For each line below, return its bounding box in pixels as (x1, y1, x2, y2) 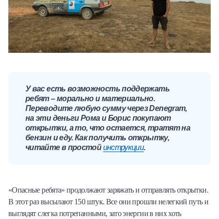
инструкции (103, 143, 144, 152)
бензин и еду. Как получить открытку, (25, 133, 169, 142)
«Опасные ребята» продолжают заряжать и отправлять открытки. (8, 185, 208, 194)
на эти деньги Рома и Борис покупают (25, 113, 171, 122)
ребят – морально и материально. (25, 94, 155, 103)
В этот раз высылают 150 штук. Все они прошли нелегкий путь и (8, 197, 209, 206)
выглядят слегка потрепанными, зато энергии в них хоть (8, 209, 181, 218)
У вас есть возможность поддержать (25, 84, 170, 93)
